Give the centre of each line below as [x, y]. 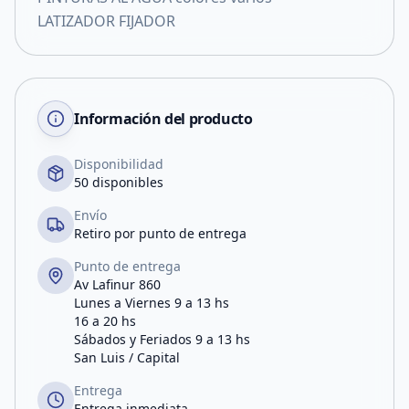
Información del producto [163, 119]
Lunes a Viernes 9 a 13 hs [152, 303]
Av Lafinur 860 [117, 284]
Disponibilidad [119, 164]
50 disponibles [119, 182]
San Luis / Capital [127, 357]
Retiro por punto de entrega [160, 233]
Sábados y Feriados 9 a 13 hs [162, 339]
